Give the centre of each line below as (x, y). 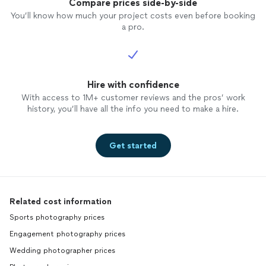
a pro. (133, 27)
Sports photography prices (57, 218)
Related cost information (61, 202)
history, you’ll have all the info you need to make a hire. (133, 109)
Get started (133, 145)
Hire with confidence (133, 85)
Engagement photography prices (67, 234)
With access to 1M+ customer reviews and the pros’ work (133, 98)
